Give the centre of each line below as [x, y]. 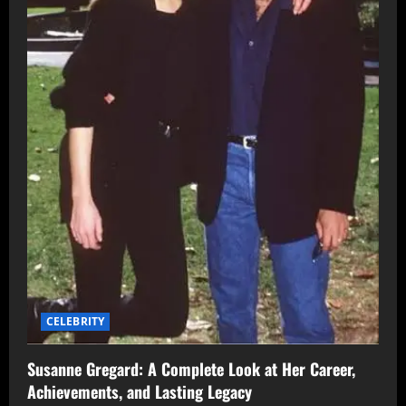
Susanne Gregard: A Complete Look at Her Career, [191, 368]
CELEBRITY [75, 321]
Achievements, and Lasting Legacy [140, 391]
